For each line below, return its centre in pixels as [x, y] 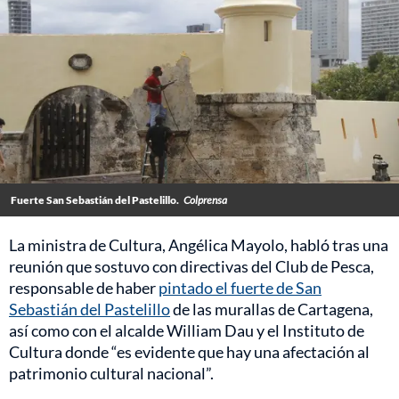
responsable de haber [84, 288]
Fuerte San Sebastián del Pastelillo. [95, 200]
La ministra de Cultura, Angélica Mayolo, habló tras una [199, 245]
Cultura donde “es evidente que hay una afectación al [189, 352]
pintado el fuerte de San [240, 288]
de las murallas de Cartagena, [272, 309]
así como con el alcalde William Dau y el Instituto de [187, 331]
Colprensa [205, 200]
